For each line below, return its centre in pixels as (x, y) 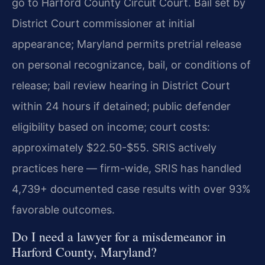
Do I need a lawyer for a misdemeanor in (119, 236)
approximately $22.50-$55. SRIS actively (114, 148)
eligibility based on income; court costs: (111, 127)
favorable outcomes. (63, 210)
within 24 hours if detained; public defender (121, 106)
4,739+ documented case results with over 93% (131, 189)
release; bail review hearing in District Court (121, 86)
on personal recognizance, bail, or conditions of (131, 65)
